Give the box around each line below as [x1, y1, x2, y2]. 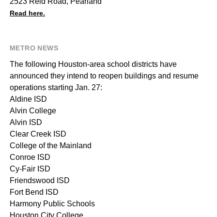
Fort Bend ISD [10, 188, 59, 197]
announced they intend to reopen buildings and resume [10, 72, 199, 80]
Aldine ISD [10, 95, 47, 104]
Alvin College [10, 107, 56, 115]
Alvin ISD [10, 118, 42, 127]
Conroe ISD [10, 153, 50, 162]
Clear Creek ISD [10, 130, 66, 139]
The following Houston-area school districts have [10, 60, 177, 69]
